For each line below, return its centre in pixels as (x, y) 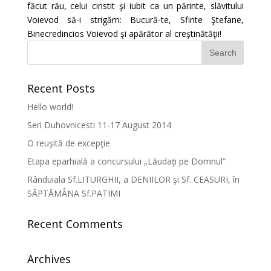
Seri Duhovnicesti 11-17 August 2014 (99, 125)
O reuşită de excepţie (68, 143)
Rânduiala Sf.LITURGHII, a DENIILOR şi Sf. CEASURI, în (133, 179)
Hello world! (50, 107)
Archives (49, 259)
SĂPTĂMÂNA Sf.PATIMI (73, 193)
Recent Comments (75, 224)
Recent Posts (61, 88)
